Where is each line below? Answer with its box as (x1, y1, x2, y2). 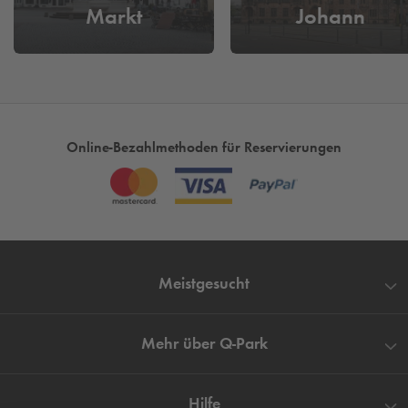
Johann (296, 3, 365, 29)
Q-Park (219, 333, 268, 353)
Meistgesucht (158, 273, 250, 293)
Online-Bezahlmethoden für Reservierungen (66, 138, 342, 156)
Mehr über (140, 333, 219, 353)
